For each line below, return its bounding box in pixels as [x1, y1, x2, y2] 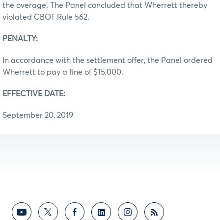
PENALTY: [2, 34, 38, 43]
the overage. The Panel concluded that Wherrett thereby [2, 1, 207, 9]
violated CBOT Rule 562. [2, 13, 89, 21]
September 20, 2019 [2, 111, 73, 119]
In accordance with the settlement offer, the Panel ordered [2, 56, 213, 64]
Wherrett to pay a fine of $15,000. [2, 68, 123, 76]
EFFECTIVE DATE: [2, 89, 65, 98]
